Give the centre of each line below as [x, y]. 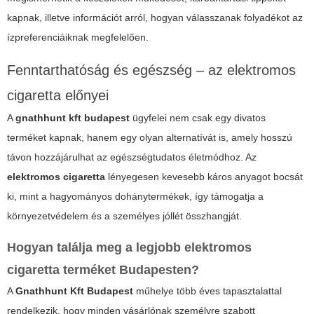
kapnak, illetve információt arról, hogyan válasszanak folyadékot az [155, 18]
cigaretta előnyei [58, 96]
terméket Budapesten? [129, 270]
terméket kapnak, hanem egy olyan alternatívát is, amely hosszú [150, 138]
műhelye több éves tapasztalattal [207, 291]
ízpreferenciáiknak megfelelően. [78, 37]
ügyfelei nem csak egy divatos [198, 118]
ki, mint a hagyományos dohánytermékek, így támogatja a [135, 197]
